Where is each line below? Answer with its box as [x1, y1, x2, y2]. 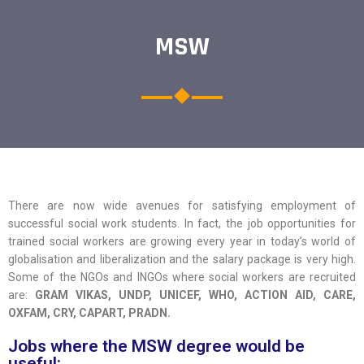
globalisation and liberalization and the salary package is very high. [8, 253, 356, 266]
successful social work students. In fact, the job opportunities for [8, 217, 356, 231]
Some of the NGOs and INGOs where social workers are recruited [8, 271, 356, 284]
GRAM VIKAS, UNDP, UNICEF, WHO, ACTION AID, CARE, [35, 288, 356, 302]
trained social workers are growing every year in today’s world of [8, 235, 356, 249]
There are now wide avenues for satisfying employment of [8, 199, 356, 213]
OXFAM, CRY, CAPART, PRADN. [8, 306, 171, 320]
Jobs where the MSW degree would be [8, 336, 305, 357]
